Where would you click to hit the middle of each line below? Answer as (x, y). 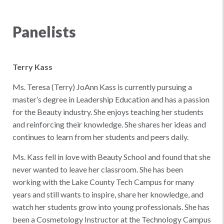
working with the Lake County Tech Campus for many (103, 182)
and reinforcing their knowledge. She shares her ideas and (109, 124)
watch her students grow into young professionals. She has (111, 207)
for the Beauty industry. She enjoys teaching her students (108, 112)
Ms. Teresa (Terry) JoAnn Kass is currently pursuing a (102, 87)
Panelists (44, 31)
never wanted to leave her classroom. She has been (98, 169)
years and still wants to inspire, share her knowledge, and (108, 194)
